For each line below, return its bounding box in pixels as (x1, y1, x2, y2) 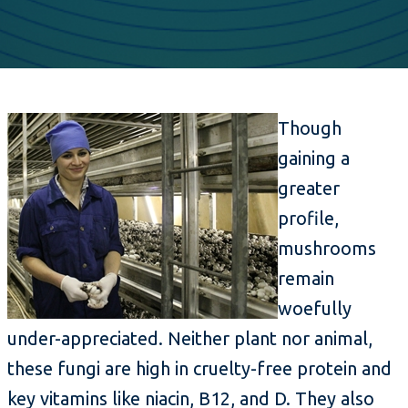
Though (278, 117, 342, 139)
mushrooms (278, 238, 376, 260)
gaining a (278, 148, 350, 169)
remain (278, 268, 334, 290)
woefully (278, 298, 352, 320)
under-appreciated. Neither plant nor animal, (7, 328, 372, 350)
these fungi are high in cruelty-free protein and (7, 358, 392, 380)
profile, (278, 208, 339, 229)
